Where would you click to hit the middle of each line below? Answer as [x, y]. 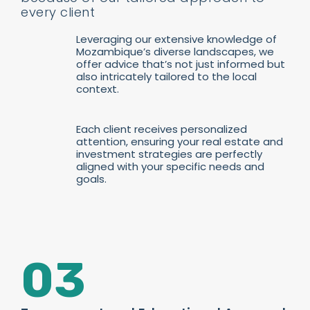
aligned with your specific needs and [170, 167]
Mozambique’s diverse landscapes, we [175, 52]
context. [98, 89]
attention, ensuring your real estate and [180, 142]
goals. [91, 179]
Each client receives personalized [162, 129]
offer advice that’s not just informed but [181, 64]
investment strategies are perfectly [169, 154]
